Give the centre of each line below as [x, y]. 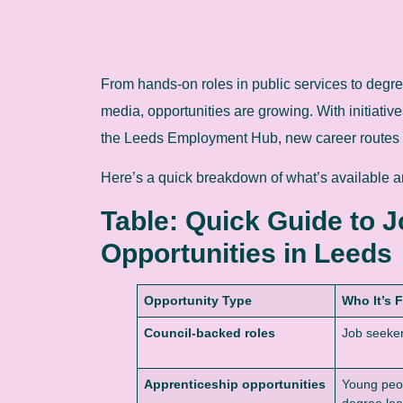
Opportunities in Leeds [246, 253]
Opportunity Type [198, 300]
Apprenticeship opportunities [235, 384]
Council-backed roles [210, 332]
